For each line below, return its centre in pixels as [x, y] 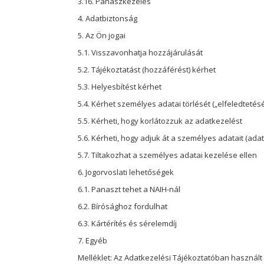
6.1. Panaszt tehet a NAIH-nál [129, 189]
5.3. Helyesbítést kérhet [120, 86]
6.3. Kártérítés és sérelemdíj [127, 223]
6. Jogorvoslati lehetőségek [126, 172]
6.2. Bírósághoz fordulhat [123, 206]
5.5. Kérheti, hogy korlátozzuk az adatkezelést [160, 121]
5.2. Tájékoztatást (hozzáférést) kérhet [147, 69]
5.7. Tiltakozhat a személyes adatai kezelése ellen [167, 155]
